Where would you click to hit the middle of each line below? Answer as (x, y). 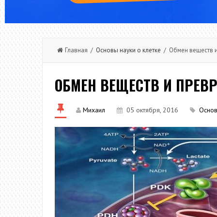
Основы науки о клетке (128, 50)
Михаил (94, 110)
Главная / (80, 50)
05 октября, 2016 (152, 110)
